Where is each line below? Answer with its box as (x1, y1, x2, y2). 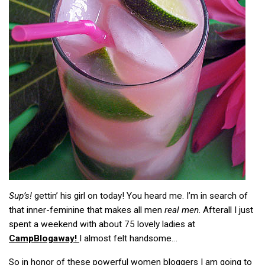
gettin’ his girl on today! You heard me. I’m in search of (32, 190, 248, 202)
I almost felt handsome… (79, 233, 177, 244)
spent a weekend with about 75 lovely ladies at (9, 219, 195, 230)
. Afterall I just (199, 205, 253, 216)
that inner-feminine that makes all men (9, 205, 164, 216)
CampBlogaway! (9, 233, 79, 244)
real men (164, 205, 199, 216)
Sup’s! (9, 190, 32, 202)
